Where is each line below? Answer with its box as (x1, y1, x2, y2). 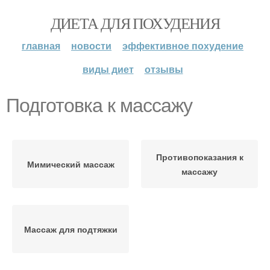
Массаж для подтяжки (24, 223, 118, 235)
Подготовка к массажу (6, 95, 192, 116)
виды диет (82, 62, 134, 76)
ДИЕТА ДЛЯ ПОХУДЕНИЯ (50, 13, 220, 33)
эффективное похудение (122, 39, 243, 52)
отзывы (144, 62, 183, 76)
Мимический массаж (27, 158, 115, 170)
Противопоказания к (155, 151, 243, 163)
